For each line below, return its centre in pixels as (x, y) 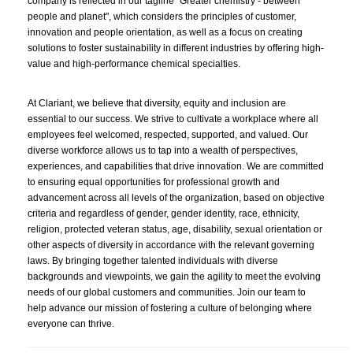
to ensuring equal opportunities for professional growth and (154, 182)
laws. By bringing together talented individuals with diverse (153, 261)
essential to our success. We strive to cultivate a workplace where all (173, 119)
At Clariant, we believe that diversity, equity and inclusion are (157, 103)
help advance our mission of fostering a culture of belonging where (170, 308)
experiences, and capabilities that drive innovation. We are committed (176, 166)
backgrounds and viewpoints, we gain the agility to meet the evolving (174, 277)
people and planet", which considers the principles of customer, (162, 17)
